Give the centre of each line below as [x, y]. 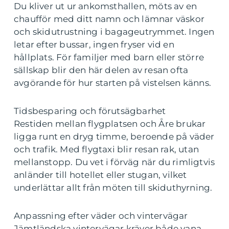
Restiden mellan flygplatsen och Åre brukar [110, 124]
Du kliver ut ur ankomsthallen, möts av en [106, 6]
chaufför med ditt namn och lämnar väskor [109, 19]
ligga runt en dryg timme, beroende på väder [114, 136]
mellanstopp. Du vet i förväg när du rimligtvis [114, 162]
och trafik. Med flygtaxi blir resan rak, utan [107, 149]
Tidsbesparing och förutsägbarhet [90, 111]
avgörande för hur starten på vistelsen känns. [113, 83]
